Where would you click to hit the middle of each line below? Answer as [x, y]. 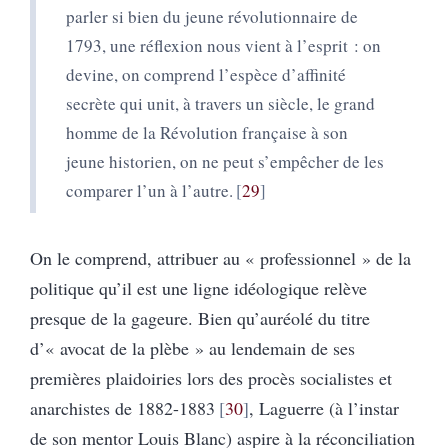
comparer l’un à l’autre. [149, 190]
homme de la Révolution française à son [207, 132]
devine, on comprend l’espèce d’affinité [206, 74]
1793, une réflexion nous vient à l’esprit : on [223, 45]
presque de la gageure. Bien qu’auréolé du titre [200, 317]
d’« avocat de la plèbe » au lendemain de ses [192, 347]
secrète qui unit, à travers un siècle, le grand [220, 103]
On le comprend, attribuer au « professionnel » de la [220, 257]
